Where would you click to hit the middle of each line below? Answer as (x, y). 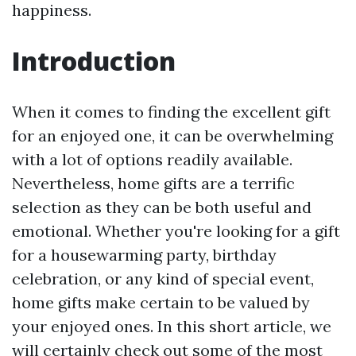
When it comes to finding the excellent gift (171, 111)
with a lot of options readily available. (152, 159)
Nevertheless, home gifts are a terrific (153, 183)
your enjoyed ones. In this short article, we (172, 326)
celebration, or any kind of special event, (163, 278)
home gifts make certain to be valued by (161, 302)
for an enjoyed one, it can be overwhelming (172, 135)
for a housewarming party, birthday (144, 254)
